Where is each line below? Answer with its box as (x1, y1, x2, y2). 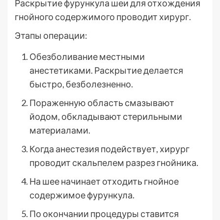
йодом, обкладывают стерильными (29, 111, 182, 122)
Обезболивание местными (29, 51, 145, 62)
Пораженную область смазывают (29, 97, 174, 108)
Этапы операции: (15, 30, 87, 41)
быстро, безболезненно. (29, 79, 133, 89)
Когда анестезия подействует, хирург (29, 143, 190, 154)
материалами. (29, 125, 90, 136)
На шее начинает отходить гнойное (29, 176, 179, 187)
